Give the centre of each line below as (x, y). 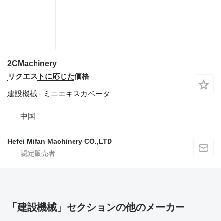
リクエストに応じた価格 (49, 76)
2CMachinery (32, 63)
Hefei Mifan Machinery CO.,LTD (60, 141)
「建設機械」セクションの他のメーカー (96, 207)
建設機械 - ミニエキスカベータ (59, 93)
